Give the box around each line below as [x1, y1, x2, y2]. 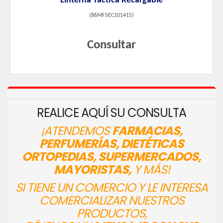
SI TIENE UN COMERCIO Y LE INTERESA [15, 179, 208, 196]
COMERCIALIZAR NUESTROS [39, 192, 184, 209]
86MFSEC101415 [91, 12, 132, 19]
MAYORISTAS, [53, 161, 131, 178]
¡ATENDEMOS [40, 122, 112, 139]
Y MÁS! [131, 161, 170, 178]
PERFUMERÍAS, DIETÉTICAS [39, 135, 184, 152]
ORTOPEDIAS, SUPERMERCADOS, [22, 148, 201, 165]
